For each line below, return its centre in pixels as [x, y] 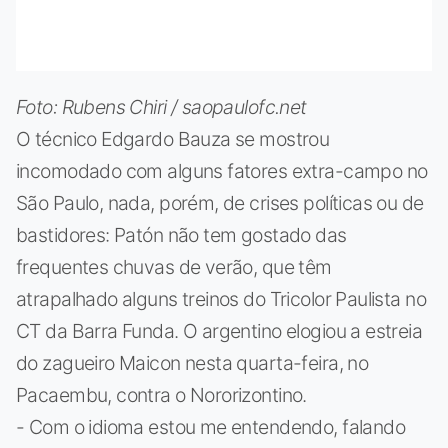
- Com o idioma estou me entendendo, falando [211, 426]
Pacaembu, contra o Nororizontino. [161, 394]
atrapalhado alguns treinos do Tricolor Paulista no [221, 298]
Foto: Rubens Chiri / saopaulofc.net [161, 106]
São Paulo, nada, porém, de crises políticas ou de [220, 202]
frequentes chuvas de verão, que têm [174, 266]
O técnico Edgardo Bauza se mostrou [173, 138]
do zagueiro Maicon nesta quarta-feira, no [192, 362]
